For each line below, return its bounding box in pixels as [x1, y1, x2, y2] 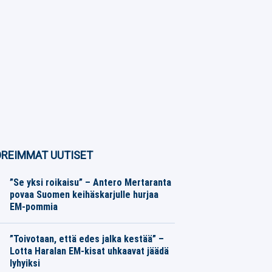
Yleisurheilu [8, 214, 50, 223]
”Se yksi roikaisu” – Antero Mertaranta [9, 177, 171, 188]
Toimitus [99, 214, 129, 223]
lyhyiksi [9, 257, 40, 269]
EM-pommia [9, 201, 58, 212]
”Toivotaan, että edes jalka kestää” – [9, 233, 164, 245]
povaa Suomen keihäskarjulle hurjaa [9, 189, 158, 200]
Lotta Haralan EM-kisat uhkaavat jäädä [9, 245, 169, 257]
